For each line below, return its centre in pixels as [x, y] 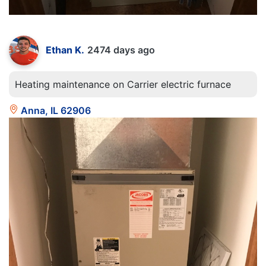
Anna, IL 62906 [55, 110]
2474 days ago [121, 50]
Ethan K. [65, 50]
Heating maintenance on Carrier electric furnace [123, 84]
